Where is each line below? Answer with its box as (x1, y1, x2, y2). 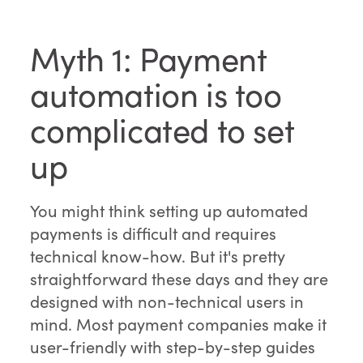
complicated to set (30, 108, 295, 152)
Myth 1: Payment (30, 36, 267, 81)
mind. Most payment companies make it (30, 313, 327, 335)
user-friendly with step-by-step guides (30, 335, 316, 358)
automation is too (30, 72, 282, 117)
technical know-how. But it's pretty (30, 245, 286, 267)
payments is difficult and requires (30, 222, 277, 245)
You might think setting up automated (30, 199, 309, 222)
